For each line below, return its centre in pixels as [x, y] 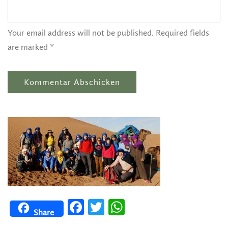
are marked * [31, 47]
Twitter [118, 207]
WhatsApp [144, 207]
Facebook [101, 207]
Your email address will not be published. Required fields [108, 33]
